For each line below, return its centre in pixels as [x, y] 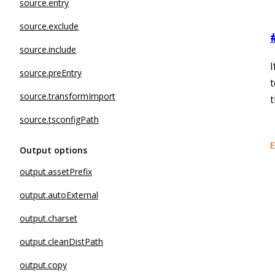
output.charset [48, 218]
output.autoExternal [59, 195]
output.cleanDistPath [61, 242]
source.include [48, 49]
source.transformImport [68, 96]
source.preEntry [51, 73]
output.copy [43, 265]
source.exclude [49, 26]
